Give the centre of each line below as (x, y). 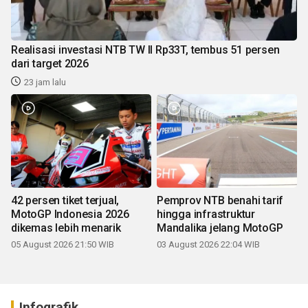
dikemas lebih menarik (66, 228)
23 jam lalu (45, 82)
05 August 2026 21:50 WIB (63, 244)
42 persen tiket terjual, (65, 200)
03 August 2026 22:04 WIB (208, 244)
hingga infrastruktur (206, 214)
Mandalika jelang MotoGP (220, 228)
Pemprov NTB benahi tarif (220, 200)
